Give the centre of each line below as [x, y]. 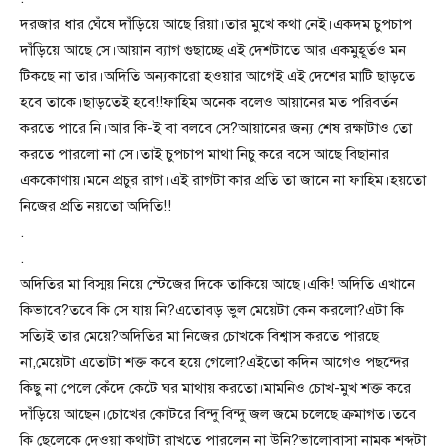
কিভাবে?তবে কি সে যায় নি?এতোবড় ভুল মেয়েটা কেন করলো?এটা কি [212, 310]
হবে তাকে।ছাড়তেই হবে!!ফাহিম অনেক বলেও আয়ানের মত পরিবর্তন [209, 102]
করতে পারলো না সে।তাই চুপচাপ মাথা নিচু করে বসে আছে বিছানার [204, 154]
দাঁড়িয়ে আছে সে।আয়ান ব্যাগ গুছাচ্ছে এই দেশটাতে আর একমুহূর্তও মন [213, 50]
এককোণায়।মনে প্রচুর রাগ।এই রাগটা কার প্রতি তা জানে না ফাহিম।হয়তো [223, 180]
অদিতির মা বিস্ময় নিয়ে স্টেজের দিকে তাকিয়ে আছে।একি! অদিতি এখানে [217, 284]
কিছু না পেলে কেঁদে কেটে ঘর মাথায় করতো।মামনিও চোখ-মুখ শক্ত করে [215, 388]
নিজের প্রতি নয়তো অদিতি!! [95, 206]
